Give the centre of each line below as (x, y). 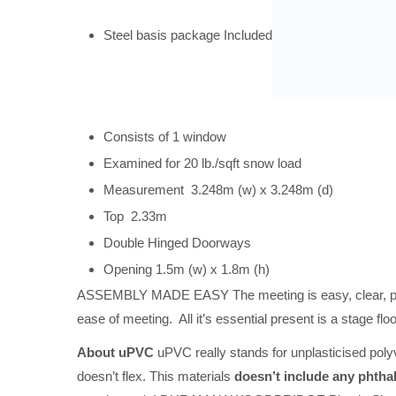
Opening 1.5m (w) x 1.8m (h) (187, 269)
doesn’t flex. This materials (156, 377)
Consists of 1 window (165, 136)
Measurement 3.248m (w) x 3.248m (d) (218, 189)
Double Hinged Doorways (177, 242)
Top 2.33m (135, 216)
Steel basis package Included (188, 34)
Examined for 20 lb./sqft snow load (202, 163)
